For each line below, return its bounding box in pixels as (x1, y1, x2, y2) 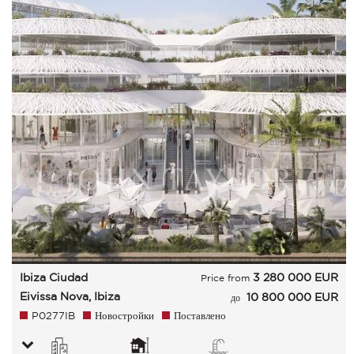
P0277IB (31, 310, 75, 322)
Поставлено (173, 310, 226, 322)
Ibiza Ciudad (19, 271, 88, 284)
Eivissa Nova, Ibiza (19, 290, 120, 303)
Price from (200, 273, 253, 283)
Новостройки (94, 310, 154, 322)
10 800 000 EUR (246, 291, 338, 303)
